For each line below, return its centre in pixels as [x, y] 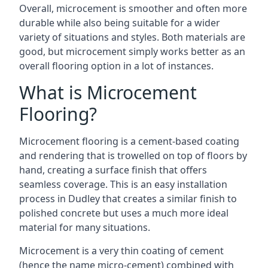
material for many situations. [85, 227]
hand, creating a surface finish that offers [113, 170]
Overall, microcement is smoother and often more [133, 8]
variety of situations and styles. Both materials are [132, 37]
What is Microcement [108, 92]
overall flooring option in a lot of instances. [116, 66]
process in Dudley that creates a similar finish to [128, 199]
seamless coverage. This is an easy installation [123, 184]
